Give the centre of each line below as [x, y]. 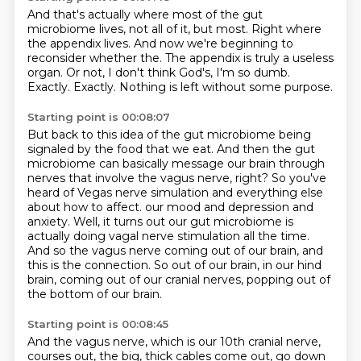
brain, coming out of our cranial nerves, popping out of [178, 280]
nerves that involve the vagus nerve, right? [149, 178]
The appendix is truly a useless [249, 58]
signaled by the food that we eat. [122, 149]
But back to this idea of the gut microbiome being [169, 135]
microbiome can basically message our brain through [176, 164]
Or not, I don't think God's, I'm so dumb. [178, 73]
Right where [286, 29]
